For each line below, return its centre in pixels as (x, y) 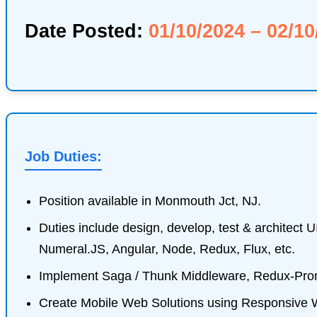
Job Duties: (63, 156)
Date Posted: (87, 31)
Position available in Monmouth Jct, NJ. (150, 201)
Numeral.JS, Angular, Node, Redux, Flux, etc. (167, 249)
